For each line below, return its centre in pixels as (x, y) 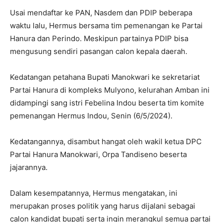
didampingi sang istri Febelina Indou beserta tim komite (107, 103)
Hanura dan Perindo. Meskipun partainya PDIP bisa (99, 38)
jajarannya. (29, 167)
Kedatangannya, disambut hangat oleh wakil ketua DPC (106, 141)
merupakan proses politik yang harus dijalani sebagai (103, 206)
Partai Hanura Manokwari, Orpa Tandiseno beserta (98, 154)
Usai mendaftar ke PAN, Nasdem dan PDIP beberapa (101, 12)
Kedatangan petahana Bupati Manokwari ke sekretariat (105, 77)
